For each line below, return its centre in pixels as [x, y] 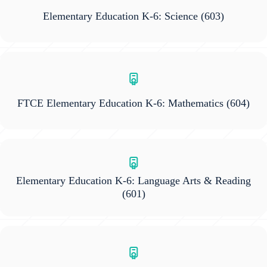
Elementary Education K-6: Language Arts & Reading [133, 180]
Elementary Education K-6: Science [120, 16]
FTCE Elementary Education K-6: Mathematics [120, 103]
